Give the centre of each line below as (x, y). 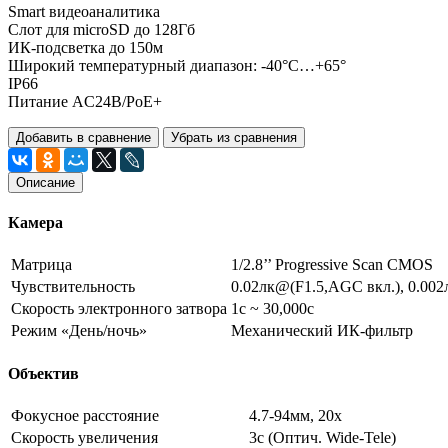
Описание (45, 182)
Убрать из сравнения (234, 137)
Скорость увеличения (84, 437)
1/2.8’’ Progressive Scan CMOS (332, 265)
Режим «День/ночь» (79, 331)
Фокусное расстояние (85, 415)
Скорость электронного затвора (119, 309)
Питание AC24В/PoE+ (85, 101)
